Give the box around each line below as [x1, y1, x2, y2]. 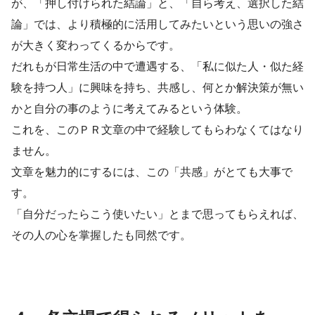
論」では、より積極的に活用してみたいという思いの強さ [11, 16, 304, 31]
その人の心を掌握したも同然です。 [11, 227, 191, 242]
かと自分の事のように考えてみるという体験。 [11, 101, 247, 115]
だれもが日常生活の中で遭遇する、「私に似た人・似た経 [11, 58, 304, 73]
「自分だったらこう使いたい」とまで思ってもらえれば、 [11, 206, 304, 221]
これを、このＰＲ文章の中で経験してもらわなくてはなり [11, 122, 304, 136]
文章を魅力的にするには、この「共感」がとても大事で [11, 164, 292, 179]
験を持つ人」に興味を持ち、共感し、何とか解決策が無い [11, 79, 304, 94]
